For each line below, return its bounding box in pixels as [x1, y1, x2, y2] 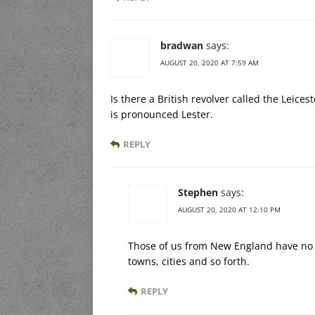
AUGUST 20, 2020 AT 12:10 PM [178, 204, 281, 214]
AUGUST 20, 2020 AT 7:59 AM [160, 57, 259, 67]
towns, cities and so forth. [128, 254, 250, 268]
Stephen [178, 185, 218, 199]
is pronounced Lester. [110, 107, 213, 121]
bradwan [160, 38, 203, 52]
